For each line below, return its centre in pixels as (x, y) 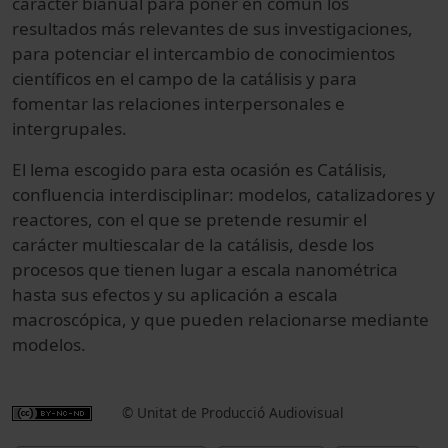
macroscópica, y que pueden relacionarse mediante (220, 320)
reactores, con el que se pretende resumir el (189, 220)
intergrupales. (69, 129)
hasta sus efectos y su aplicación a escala (175, 295)
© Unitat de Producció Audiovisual (233, 413)
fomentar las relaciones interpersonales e (178, 104)
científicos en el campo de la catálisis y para (184, 79)
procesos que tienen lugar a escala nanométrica (205, 270)
